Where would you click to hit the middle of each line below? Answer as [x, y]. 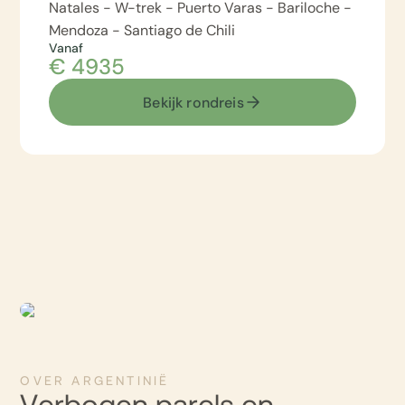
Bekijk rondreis [193, 102]
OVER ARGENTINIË [95, 382]
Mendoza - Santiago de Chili [142, 30]
